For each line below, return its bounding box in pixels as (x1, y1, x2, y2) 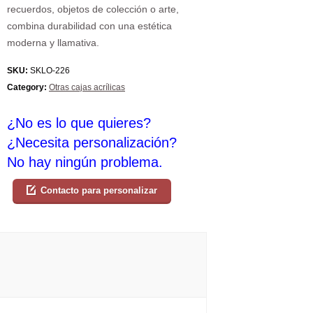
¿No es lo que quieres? (7, 115, 151, 131)
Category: (7, 82, 47, 92)
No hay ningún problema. (7, 154, 163, 170)
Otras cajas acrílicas (49, 82, 125, 92)
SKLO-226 (28, 66, 70, 75)
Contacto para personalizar (40, 185, 157, 196)
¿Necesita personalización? (7, 135, 177, 150)
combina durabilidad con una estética (7, 20, 172, 31)
